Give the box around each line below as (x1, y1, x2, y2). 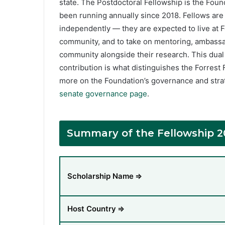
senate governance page (59, 89, 147, 99)
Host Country (67, 204, 116, 214)
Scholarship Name (67, 171, 134, 181)
